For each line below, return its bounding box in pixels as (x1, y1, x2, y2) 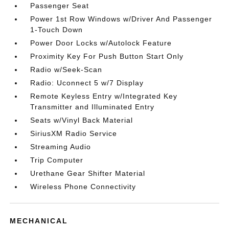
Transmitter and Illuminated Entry (30, 102, 155, 111)
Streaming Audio (30, 142, 91, 151)
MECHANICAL (10, 216, 68, 225)
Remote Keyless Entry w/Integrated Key (30, 91, 178, 100)
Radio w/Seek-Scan (30, 65, 103, 74)
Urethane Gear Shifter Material (30, 169, 146, 177)
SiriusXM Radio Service (30, 129, 118, 138)
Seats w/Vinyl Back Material (30, 116, 133, 124)
